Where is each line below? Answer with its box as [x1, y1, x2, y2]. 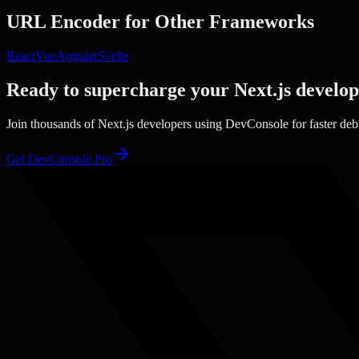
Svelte [98, 49, 129, 63]
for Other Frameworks [120, 11, 314, 33]
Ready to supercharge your [6, 79, 234, 100]
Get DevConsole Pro [6, 151, 112, 166]
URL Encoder [6, 11, 120, 33]
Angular [56, 49, 98, 63]
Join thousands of [6, 116, 98, 131]
